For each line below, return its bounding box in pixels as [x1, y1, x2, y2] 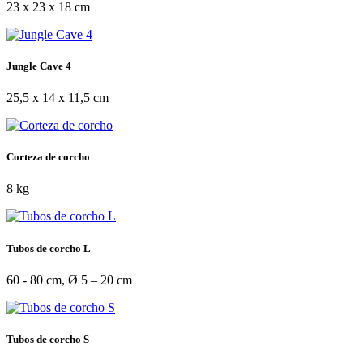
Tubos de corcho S [6, 332, 89, 345]
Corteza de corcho [6, 151, 90, 164]
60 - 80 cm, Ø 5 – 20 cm [6, 272, 132, 287]
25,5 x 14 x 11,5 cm [6, 91, 109, 105]
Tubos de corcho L [6, 241, 91, 254]
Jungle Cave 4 [6, 59, 71, 72]
